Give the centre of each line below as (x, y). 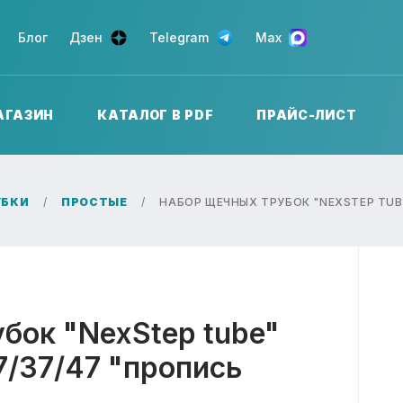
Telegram (183, 37)
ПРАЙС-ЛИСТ (307, 115)
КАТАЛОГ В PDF (156, 115)
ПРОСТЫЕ (94, 202)
